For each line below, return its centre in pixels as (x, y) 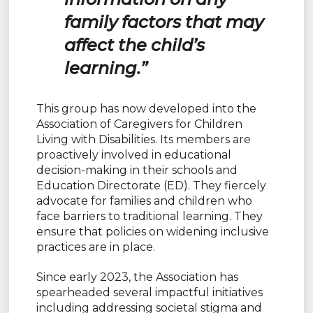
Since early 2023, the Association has (137, 277)
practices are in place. (95, 247)
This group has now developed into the (146, 109)
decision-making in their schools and (137, 170)
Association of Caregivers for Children (139, 124)
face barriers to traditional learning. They (149, 217)
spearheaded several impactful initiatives (149, 293)
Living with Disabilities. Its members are (143, 140)
